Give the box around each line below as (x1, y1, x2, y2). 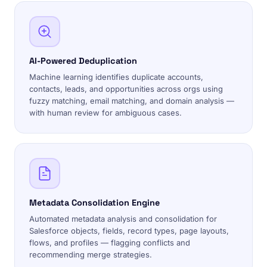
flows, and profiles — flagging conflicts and (29, 238, 190, 247)
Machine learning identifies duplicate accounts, (29, 72, 203, 82)
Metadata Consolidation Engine (29, 197, 160, 208)
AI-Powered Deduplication (29, 55, 137, 66)
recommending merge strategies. (29, 250, 152, 259)
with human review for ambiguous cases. (29, 108, 182, 117)
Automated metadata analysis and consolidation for (29, 214, 217, 223)
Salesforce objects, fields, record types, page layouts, (29, 226, 229, 235)
